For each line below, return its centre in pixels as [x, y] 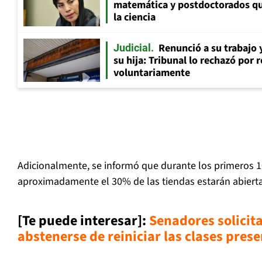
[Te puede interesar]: [83, 221]
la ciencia [135, 18]
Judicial [132, 48]
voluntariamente [152, 73]
